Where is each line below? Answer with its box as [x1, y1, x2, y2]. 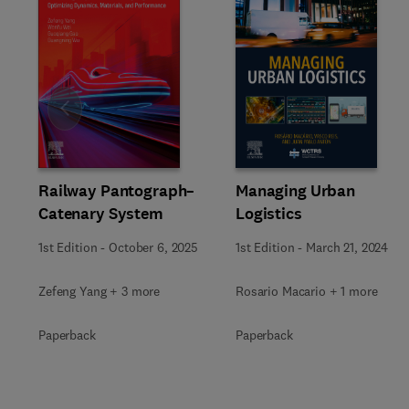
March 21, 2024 [306, 238, 389, 256]
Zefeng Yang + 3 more [38, 282, 161, 299]
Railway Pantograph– [38, 179, 195, 202]
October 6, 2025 [109, 238, 198, 256]
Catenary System [38, 202, 163, 225]
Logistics [236, 202, 302, 225]
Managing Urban [236, 179, 356, 202]
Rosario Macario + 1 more [236, 282, 378, 299]
